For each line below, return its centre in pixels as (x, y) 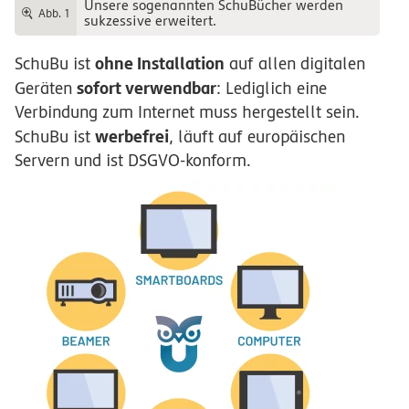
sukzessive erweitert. (150, 21)
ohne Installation (160, 63)
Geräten (46, 89)
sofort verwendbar (147, 88)
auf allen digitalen (295, 64)
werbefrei (132, 136)
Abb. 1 (53, 13)
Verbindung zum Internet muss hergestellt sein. (187, 112)
